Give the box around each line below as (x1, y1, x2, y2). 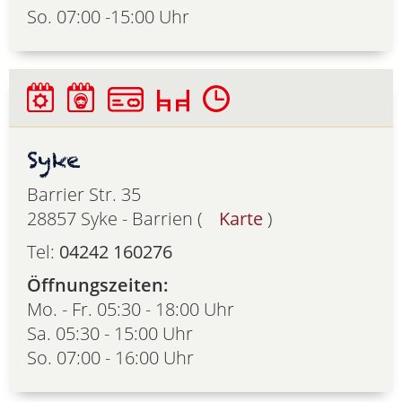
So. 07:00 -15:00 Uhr (27, 4, 189, 29)
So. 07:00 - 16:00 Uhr (27, 345, 194, 371)
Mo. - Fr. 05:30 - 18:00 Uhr (27, 297, 234, 322)
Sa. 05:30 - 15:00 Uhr (27, 321, 193, 346)
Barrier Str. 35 (27, 182, 141, 207)
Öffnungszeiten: (27, 273, 169, 298)
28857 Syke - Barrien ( (27, 206, 206, 232)
